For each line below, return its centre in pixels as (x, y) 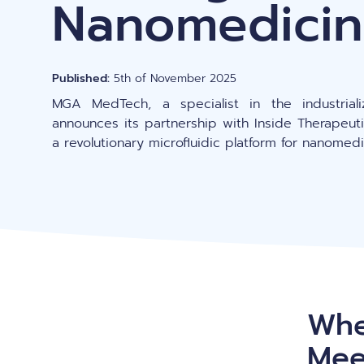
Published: (81, 78)
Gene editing (99, 15)
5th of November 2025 (173, 78)
